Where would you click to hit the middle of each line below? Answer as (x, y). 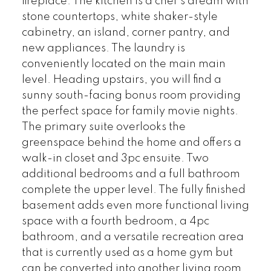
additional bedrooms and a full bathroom (131, 174)
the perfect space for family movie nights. (130, 111)
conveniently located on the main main (123, 64)
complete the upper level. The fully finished (133, 190)
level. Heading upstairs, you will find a (121, 80)
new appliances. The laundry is (103, 48)
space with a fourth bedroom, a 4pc (115, 221)
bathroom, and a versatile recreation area (132, 237)
